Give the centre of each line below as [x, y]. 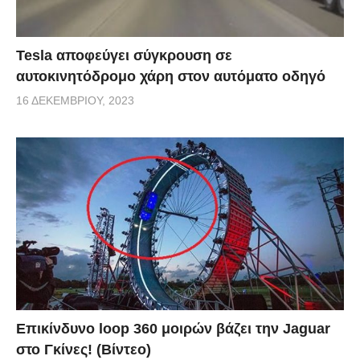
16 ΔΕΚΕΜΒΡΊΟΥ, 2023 [75, 100]
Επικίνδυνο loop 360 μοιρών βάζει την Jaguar [173, 328]
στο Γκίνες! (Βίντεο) [84, 349]
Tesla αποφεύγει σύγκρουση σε [124, 55]
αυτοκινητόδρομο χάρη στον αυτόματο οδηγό [171, 76]
